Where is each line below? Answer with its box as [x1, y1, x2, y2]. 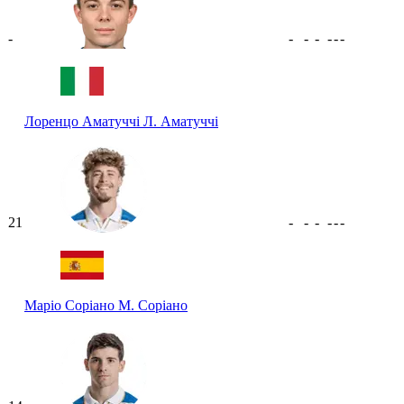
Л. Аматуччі [143, 113, 218, 129]
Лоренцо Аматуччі [24, 113, 143, 129]
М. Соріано [118, 297, 188, 313]
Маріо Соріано [24, 297, 118, 313]
